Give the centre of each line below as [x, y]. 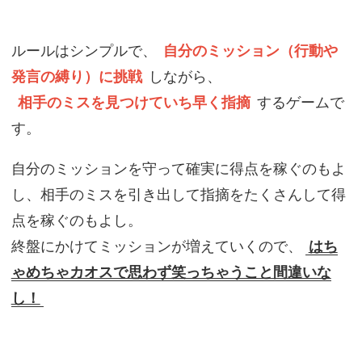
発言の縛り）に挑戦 [76, 77]
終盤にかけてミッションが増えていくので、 [156, 246]
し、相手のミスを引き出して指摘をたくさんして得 [178, 195]
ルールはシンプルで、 [84, 51]
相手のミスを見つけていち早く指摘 [134, 103]
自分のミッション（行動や [250, 51]
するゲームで [300, 103]
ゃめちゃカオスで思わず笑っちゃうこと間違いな [171, 272]
